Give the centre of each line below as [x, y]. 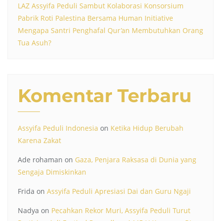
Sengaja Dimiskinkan [52, 172]
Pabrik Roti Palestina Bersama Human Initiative [95, 18]
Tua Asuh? [35, 43]
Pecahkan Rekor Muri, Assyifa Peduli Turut [121, 211]
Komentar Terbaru [105, 96]
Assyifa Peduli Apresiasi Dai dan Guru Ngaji [119, 191]
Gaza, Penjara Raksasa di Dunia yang [136, 160]
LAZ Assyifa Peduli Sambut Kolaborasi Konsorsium [101, 6]
